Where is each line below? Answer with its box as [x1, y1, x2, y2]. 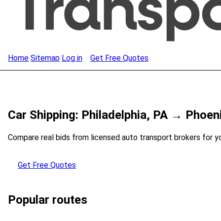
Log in [62, 53, 82, 63]
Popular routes [8, 193, 87, 207]
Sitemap [31, 53, 60, 63]
